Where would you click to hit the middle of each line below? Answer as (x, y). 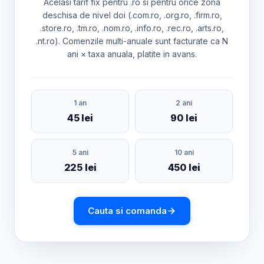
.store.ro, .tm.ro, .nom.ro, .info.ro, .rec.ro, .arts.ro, (132, 28)
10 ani (184, 152)
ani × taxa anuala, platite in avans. (132, 54)
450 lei (184, 167)
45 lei (80, 118)
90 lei (184, 118)
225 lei (80, 167)
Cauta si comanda (127, 211)
